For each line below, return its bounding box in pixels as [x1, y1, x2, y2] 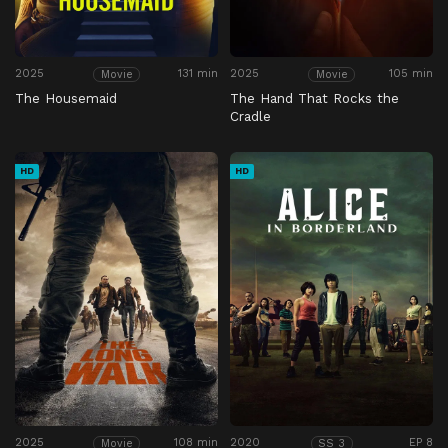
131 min [178, 67, 218, 81]
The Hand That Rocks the [230, 90, 399, 106]
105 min [389, 67, 433, 81]
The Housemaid [15, 90, 117, 106]
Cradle [230, 108, 271, 124]
